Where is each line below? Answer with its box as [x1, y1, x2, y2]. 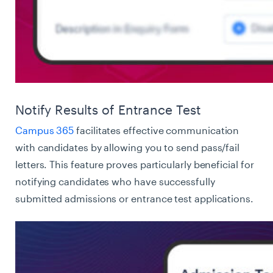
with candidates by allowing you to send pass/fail [15, 141, 240, 153]
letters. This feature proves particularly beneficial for [15, 158, 254, 170]
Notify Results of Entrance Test [15, 102, 201, 117]
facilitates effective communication [74, 124, 239, 136]
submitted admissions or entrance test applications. [15, 192, 253, 204]
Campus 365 [15, 124, 74, 136]
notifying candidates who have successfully [15, 175, 215, 187]
